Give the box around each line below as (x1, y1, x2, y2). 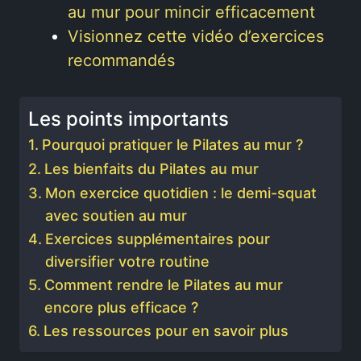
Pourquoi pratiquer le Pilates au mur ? (41, 136, 303, 153)
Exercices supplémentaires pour (44, 230, 270, 247)
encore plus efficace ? (44, 299, 198, 316)
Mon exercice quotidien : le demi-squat (44, 185, 317, 201)
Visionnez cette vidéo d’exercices (68, 27, 324, 46)
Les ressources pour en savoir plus (43, 322, 288, 339)
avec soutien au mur (44, 207, 187, 224)
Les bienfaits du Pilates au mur (44, 160, 259, 177)
